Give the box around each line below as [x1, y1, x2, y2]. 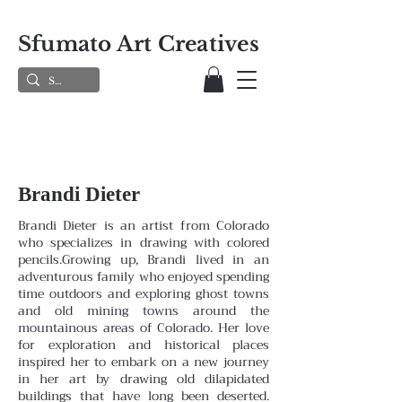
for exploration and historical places [18, 333, 269, 355]
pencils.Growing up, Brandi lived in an [18, 248, 269, 270]
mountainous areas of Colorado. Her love [18, 316, 269, 338]
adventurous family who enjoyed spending [18, 265, 269, 287]
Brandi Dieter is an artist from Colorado [18, 214, 269, 236]
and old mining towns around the [18, 299, 269, 321]
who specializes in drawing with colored [18, 231, 269, 253]
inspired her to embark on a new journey [18, 350, 269, 372]
